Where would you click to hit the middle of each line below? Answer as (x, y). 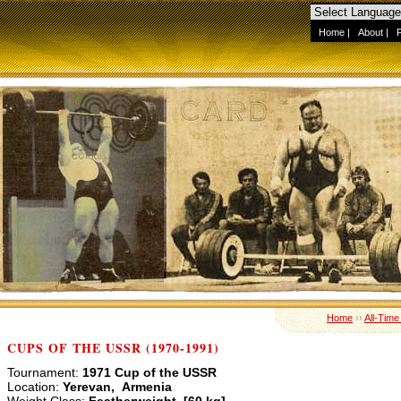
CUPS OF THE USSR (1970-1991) (113, 348)
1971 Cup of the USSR (148, 372)
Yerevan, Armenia (115, 387)
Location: (33, 387)
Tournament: (43, 372)
